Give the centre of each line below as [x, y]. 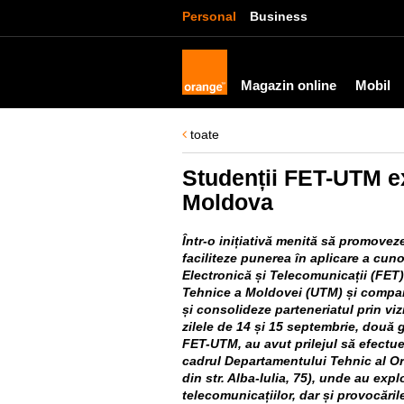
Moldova [228, 202]
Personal [209, 16]
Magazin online [289, 85]
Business [279, 16]
